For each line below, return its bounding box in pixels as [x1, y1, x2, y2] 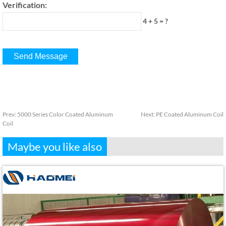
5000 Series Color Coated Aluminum [17, 110, 113, 119]
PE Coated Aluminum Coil [156, 110, 223, 119]
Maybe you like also [8, 140, 102, 154]
